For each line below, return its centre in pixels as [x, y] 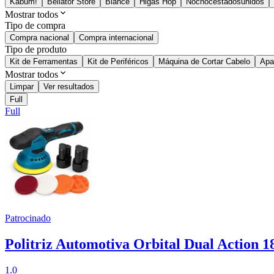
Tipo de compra [35, 26]
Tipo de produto [36, 50]
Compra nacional [39, 38]
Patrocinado [28, 218]
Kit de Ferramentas [44, 62]
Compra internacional [116, 38]
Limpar [22, 87]
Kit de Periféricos [118, 62]
